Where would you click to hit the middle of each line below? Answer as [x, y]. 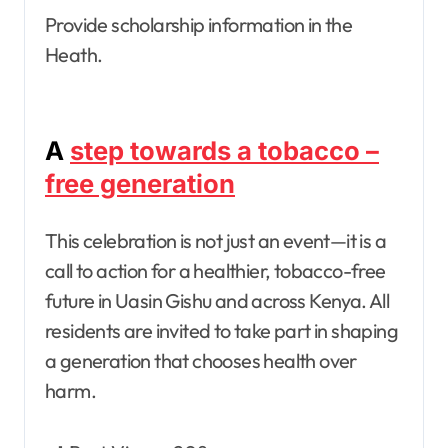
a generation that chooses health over [201, 360]
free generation [140, 183]
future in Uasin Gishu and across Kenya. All [217, 300]
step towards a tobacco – [224, 150]
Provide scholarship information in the [199, 24]
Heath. [74, 54]
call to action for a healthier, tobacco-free [215, 270]
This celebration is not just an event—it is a [215, 240]
